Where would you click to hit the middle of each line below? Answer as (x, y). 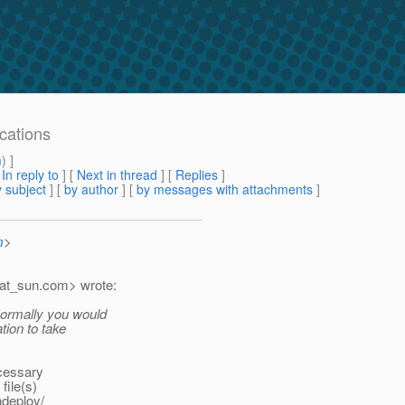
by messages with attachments (225, 189)
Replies (197, 175)
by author (91, 189)
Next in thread (117, 175)
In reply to (30, 175)
